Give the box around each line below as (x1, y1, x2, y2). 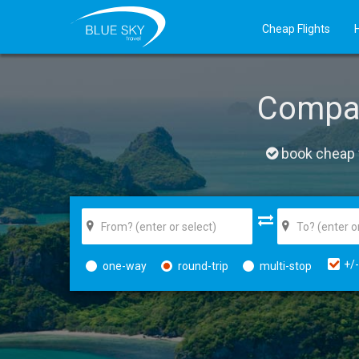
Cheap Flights (262, 22, 330, 35)
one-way (103, 259, 147, 272)
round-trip (178, 259, 228, 272)
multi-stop (260, 259, 312, 272)
